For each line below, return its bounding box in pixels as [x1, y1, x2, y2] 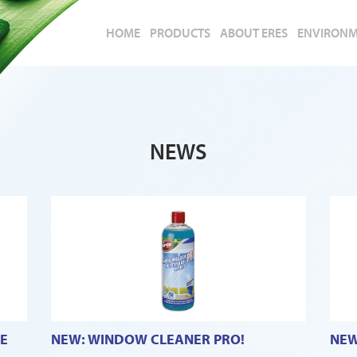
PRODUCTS [150, 25, 210, 41]
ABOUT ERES [220, 25, 288, 41]
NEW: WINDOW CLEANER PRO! [51, 329, 245, 348]
